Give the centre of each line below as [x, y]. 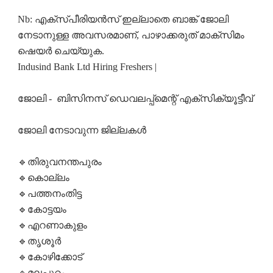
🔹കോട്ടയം [43, 210]
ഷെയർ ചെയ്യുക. [61, 51]
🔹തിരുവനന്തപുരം [61, 162]
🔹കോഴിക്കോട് [51, 257]
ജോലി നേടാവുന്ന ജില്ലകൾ [83, 130]
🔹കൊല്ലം [44, 178]
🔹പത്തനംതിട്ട [51, 194]
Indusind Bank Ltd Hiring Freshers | [87, 67]
